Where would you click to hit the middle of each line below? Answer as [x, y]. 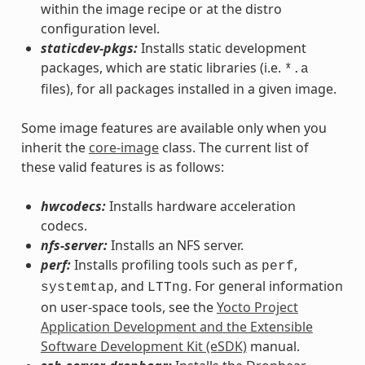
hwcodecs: [73, 206]
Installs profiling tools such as [166, 264]
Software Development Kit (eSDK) [143, 346]
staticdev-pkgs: [89, 48]
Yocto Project [257, 307]
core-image [123, 147]
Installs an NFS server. [175, 245]
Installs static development [222, 48]
